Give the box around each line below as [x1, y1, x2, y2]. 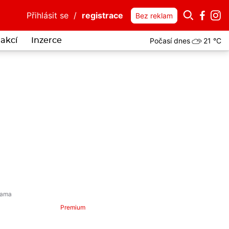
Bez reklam [135, 11, 173, 20]
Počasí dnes [150, 36, 190, 45]
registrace [82, 10, 123, 20]
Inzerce [31, 36, 62, 44]
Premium [60, 203, 86, 211]
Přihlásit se [27, 10, 68, 20]
